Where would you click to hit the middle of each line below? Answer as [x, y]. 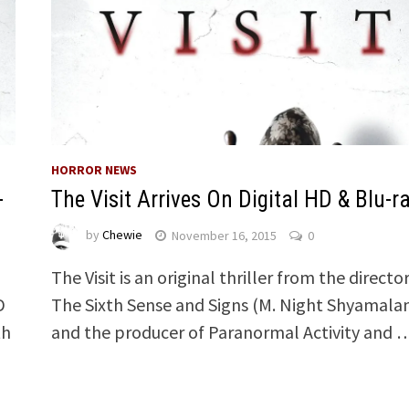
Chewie [122, 235]
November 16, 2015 [224, 235]
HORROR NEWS [94, 170]
